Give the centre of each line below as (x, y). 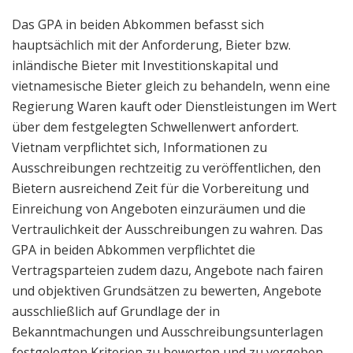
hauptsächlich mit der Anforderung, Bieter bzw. (151, 45)
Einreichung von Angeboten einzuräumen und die (159, 208)
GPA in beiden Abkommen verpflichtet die (134, 249)
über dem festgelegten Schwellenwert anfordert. (155, 126)
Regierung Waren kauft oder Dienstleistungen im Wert (174, 106)
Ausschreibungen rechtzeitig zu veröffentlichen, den (166, 167)
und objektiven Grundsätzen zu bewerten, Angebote (167, 290)
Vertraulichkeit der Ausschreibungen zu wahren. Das (167, 229)
